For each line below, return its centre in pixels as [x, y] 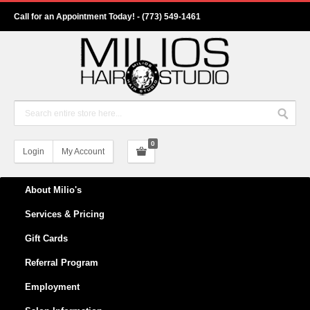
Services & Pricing [65, 214]
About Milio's [53, 190]
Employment [52, 287]
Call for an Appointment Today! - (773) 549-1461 [107, 17]
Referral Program [62, 263]
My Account [83, 152]
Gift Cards [46, 238]
